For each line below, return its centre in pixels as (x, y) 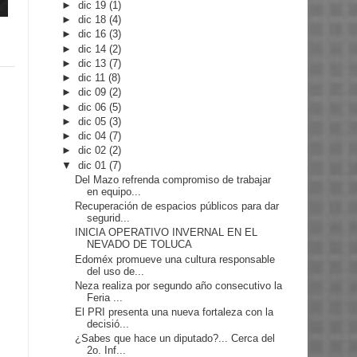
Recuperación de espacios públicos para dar (177, 206)
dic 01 (94, 165)
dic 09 (94, 92)
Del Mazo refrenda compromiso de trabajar (173, 179)
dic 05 (94, 121)
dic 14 (94, 49)
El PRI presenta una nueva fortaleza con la (175, 312)
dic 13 (94, 63)
